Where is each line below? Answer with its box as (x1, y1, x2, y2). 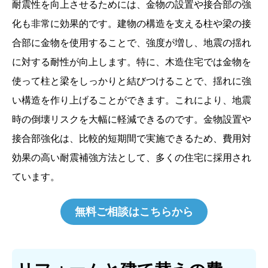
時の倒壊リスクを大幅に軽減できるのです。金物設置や (12, 114, 251, 125)
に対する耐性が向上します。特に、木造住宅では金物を (12, 57, 251, 68)
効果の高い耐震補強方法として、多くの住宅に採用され (12, 153, 251, 163)
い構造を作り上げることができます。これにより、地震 (12, 95, 251, 106)
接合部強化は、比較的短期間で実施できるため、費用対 (12, 133, 251, 144)
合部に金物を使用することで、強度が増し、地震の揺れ (12, 38, 251, 48)
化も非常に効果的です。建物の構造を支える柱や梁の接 (12, 19, 251, 29)
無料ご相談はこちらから (75, 206, 193, 218)
